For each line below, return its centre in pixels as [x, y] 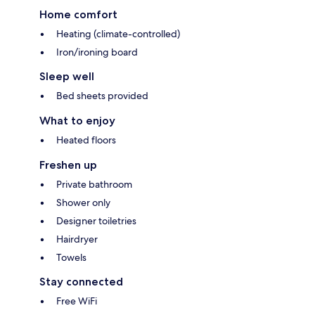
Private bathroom [94, 185]
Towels [71, 258]
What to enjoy [77, 121]
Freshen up [68, 165]
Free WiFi [77, 301]
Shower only [83, 203]
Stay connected [81, 282]
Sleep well [67, 77]
